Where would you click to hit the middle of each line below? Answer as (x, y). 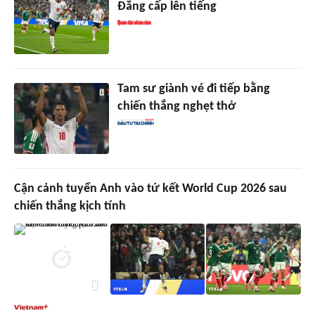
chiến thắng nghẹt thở (176, 107)
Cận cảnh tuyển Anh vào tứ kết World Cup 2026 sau (150, 189)
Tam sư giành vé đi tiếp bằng (193, 89)
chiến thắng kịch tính (70, 207)
